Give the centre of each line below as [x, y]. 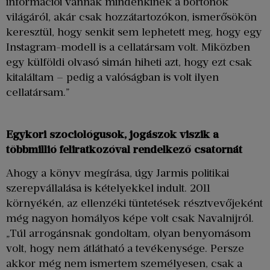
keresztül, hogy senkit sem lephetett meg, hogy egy [134, 32]
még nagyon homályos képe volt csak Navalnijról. [130, 218]
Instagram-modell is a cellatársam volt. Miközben [128, 47]
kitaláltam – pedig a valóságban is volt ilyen [112, 77]
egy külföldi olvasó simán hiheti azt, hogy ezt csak [129, 62]
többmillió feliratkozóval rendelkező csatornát [124, 149]
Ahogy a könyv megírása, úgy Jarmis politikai [118, 173]
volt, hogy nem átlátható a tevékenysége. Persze [125, 249]
